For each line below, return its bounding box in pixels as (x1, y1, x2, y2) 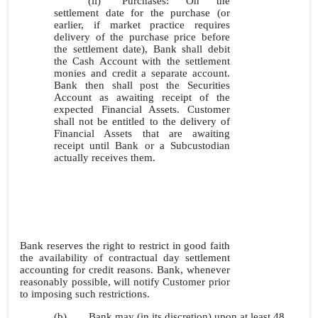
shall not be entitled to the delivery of (54, 116, 230, 127)
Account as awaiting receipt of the (54, 92, 230, 103)
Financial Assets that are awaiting (54, 128, 230, 139)
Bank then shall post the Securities (54, 79, 230, 91)
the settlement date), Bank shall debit (54, 43, 230, 55)
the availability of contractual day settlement (20, 252, 230, 263)
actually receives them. (54, 152, 155, 163)
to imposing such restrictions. (20, 288, 150, 300)
